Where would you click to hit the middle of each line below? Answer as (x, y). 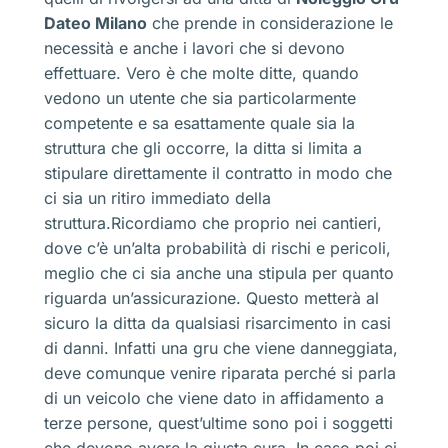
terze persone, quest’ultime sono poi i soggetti (218, 422)
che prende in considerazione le (270, 22)
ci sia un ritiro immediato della (157, 197)
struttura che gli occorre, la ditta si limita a (203, 147)
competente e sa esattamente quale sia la (199, 122)
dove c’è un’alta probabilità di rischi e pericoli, (217, 247)
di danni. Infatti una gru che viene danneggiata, (221, 347)
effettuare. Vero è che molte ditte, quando (201, 72)
